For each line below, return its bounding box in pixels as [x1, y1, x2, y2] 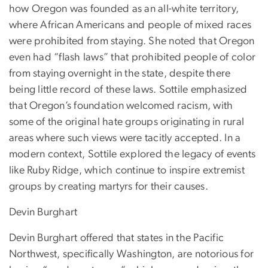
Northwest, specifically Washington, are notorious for [9, 248, 254, 260]
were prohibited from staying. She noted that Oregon [9, 35, 255, 47]
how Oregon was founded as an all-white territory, [9, 3, 239, 14]
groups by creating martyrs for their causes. [9, 181, 208, 192]
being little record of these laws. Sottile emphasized [9, 84, 248, 95]
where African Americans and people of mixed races [9, 19, 252, 31]
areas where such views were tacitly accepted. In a [9, 132, 241, 144]
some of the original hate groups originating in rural [9, 116, 245, 127]
